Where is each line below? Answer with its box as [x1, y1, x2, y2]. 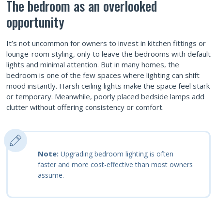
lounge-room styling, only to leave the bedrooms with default [6, 48, 211, 59]
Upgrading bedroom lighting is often [61, 149, 173, 158]
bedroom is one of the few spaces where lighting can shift [6, 70, 200, 80]
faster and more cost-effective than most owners [38, 159, 193, 169]
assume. [38, 170, 64, 180]
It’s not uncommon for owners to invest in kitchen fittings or [6, 38, 206, 48]
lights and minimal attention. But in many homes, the [6, 59, 179, 69]
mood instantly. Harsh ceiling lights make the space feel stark [6, 80, 210, 91]
